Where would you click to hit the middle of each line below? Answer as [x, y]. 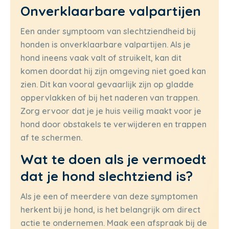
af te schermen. [51, 137]
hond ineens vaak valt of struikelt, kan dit [101, 58]
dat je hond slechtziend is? [107, 176]
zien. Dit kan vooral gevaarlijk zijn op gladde [107, 84]
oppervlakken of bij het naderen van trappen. [110, 97]
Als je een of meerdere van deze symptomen [109, 197]
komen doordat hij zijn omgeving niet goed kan [113, 71]
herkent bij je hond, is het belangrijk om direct [110, 210]
